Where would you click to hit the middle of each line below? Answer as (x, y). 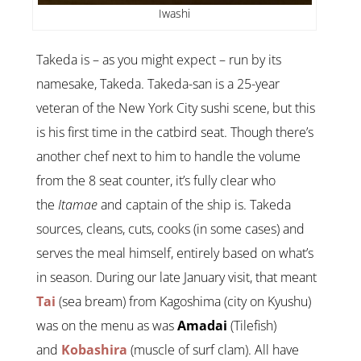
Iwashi (175, 14)
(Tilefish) (252, 326)
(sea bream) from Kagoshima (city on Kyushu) (183, 302)
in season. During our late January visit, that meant (176, 278)
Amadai (202, 326)
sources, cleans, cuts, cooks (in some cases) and (170, 229)
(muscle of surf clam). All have (213, 350)
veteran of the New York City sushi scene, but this (176, 108)
